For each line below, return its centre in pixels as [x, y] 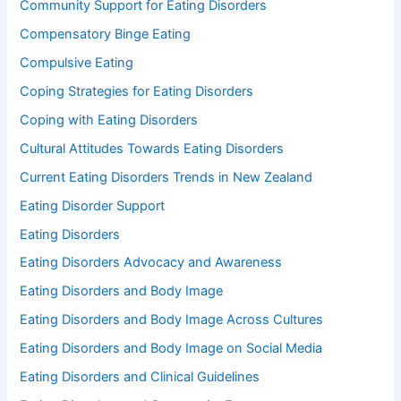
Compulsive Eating [77, 62]
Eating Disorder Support [93, 205]
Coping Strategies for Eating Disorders [137, 91]
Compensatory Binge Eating [106, 34]
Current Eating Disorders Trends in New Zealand [166, 177]
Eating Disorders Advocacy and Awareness [151, 263]
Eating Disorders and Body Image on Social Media [171, 349]
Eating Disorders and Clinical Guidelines [140, 377]
